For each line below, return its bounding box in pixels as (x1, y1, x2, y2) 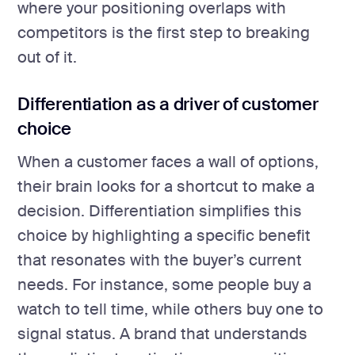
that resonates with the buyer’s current (17, 250, 303, 271)
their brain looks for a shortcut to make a (17, 177, 315, 197)
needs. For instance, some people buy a (17, 275, 312, 296)
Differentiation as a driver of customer (17, 92, 319, 116)
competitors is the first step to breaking (17, 22, 311, 43)
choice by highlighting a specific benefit (17, 226, 311, 246)
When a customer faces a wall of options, (17, 152, 319, 173)
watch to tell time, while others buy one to (17, 300, 324, 320)
